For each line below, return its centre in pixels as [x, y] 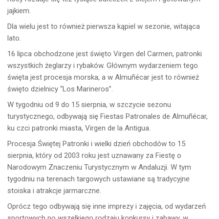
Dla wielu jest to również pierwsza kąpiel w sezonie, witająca [104, 26]
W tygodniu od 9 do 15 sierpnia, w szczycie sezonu [89, 104]
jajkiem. [19, 11]
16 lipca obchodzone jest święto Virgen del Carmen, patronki [105, 54]
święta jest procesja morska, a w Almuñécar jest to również [103, 77]
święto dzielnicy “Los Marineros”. [60, 89]
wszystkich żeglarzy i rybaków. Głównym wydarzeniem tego [103, 65]
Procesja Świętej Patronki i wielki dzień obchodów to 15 [96, 143]
